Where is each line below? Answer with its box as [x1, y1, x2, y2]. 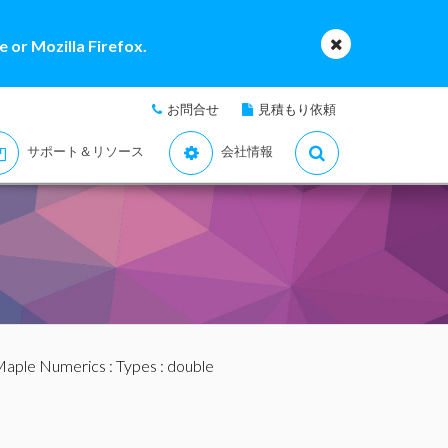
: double [156, 356, 214, 375]
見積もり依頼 [258, 101, 336, 117]
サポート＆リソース [27, 143, 144, 159]
